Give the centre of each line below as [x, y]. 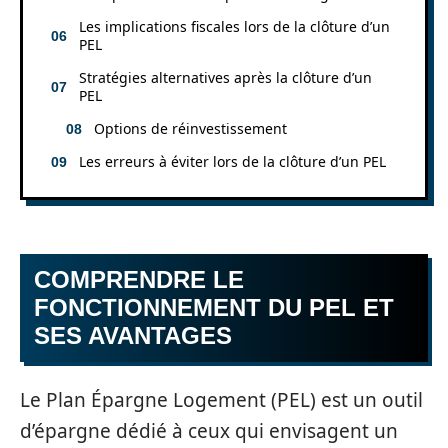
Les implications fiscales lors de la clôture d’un [234, 26]
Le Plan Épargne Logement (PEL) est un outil [221, 399]
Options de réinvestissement [190, 128]
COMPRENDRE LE [139, 279]
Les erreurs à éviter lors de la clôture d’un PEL [232, 161]
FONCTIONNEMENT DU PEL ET [214, 307]
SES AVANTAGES [133, 335]
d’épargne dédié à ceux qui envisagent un [209, 430]
